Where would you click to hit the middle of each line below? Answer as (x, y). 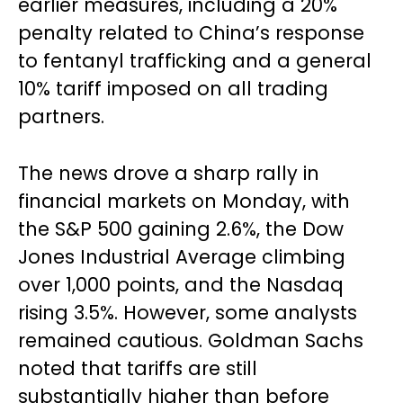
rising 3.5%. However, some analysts (188, 312)
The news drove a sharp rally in (169, 173)
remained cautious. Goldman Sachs (191, 340)
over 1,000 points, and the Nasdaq (181, 284)
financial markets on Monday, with (184, 201)
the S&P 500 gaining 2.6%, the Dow (181, 228)
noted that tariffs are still (138, 368)
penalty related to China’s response (191, 32)
